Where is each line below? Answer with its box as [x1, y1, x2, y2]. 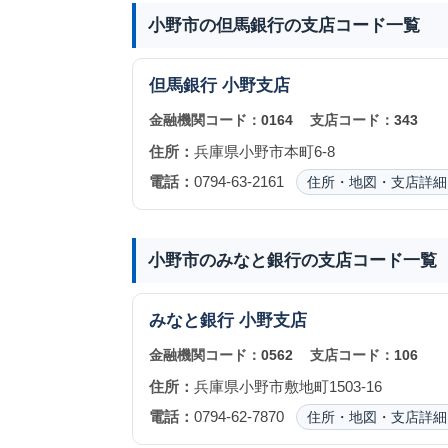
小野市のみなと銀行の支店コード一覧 [147, 250, 437, 270]
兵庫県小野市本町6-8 [193, 143, 335, 160]
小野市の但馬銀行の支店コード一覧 [147, 15, 420, 35]
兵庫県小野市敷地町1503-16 [193, 378, 382, 395]
